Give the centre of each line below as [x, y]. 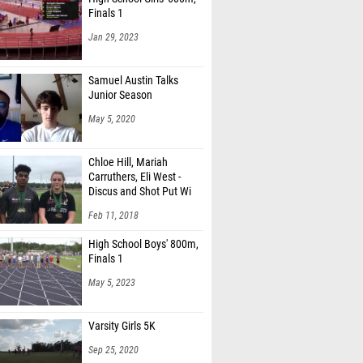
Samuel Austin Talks [133, 81]
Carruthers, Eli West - [135, 177]
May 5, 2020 [112, 119]
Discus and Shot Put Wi [140, 192]
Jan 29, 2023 [113, 37]
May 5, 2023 [112, 283]
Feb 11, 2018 [113, 216]
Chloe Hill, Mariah [128, 162]
